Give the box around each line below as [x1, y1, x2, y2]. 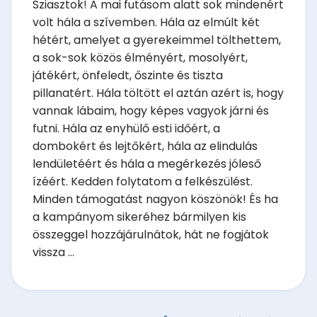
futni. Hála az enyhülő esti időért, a [33, 120, 220, 137]
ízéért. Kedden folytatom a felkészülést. [33, 173, 253, 190]
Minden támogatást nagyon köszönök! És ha [33, 190, 278, 207]
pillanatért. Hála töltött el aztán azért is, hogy [33, 84, 284, 101]
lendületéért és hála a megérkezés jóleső [33, 155, 261, 172]
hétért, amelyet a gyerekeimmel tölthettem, [33, 31, 281, 48]
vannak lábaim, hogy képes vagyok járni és [33, 102, 269, 119]
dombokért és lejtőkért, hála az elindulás [33, 137, 258, 154]
